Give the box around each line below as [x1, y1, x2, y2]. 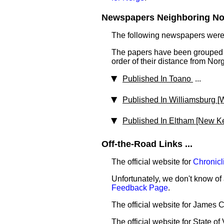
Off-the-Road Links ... [101, 139, 192, 149]
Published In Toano [122, 74, 193, 83]
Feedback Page [111, 183, 168, 192]
